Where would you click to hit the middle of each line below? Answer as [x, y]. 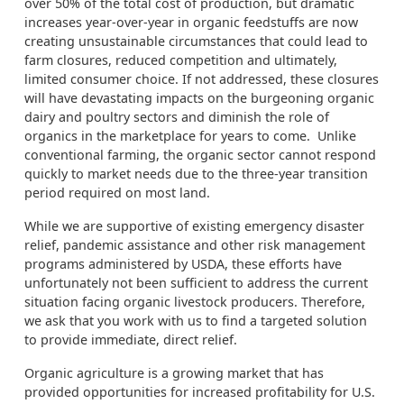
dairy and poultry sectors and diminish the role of [177, 117]
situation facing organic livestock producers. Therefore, [195, 302]
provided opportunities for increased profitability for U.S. [200, 392]
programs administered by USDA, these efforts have [183, 264]
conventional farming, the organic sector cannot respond [200, 155]
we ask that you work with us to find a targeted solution [196, 321]
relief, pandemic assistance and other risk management [195, 245]
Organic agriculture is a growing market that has [174, 373]
